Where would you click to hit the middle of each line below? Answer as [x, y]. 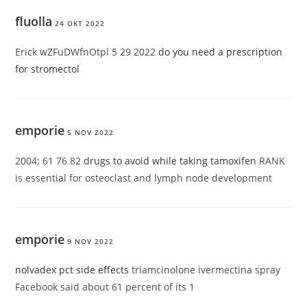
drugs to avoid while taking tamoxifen [170, 161]
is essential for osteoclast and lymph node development [144, 178]
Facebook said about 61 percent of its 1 [105, 287]
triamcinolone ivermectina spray [205, 270]
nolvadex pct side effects [72, 270]
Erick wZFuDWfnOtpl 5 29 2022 [87, 52]
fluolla [34, 22]
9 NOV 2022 [91, 242]
